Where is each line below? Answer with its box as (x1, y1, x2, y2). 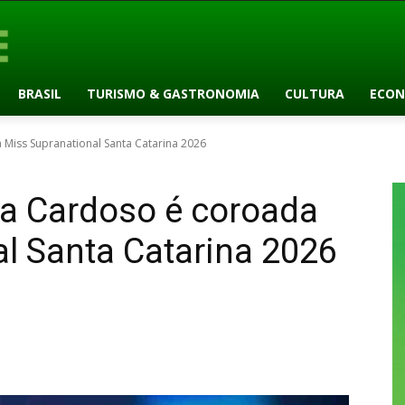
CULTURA (284, 84, 344, 102)
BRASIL (17, 84, 61, 102)
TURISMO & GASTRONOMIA (86, 84, 259, 102)
